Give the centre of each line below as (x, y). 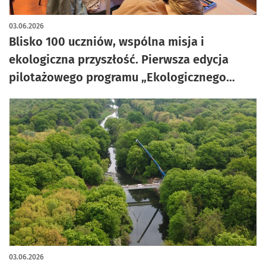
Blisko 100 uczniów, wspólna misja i (107, 42)
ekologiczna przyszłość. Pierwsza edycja (119, 59)
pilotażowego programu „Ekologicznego (118, 77)
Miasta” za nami (53, 95)
